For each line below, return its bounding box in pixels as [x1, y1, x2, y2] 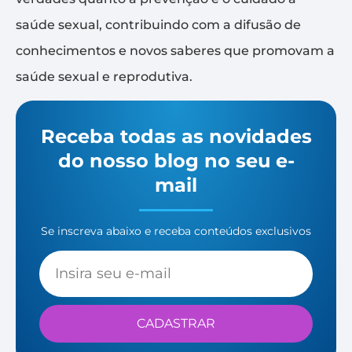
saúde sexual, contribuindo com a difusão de [16, 16, 301, 32]
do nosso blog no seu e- [57, 148, 295, 172]
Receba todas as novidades [40, 124, 312, 148]
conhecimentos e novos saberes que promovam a [16, 42, 335, 58]
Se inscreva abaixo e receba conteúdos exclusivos [41, 223, 311, 238]
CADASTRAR [137, 316, 215, 332]
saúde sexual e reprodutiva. [16, 68, 192, 84]
